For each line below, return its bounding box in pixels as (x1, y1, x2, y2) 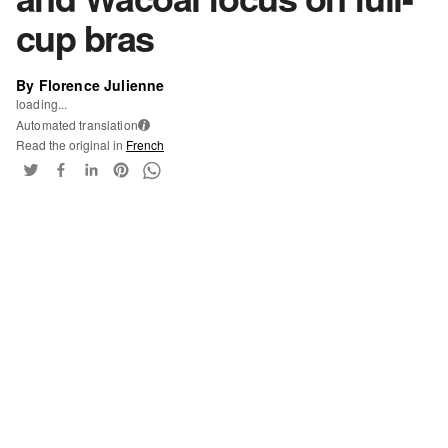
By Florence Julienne (16, 75, 165, 95)
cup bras (16, 11, 154, 63)
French (126, 136, 164, 153)
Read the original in (16, 136, 126, 153)
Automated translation (16, 116, 138, 133)
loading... (16, 95, 68, 112)
